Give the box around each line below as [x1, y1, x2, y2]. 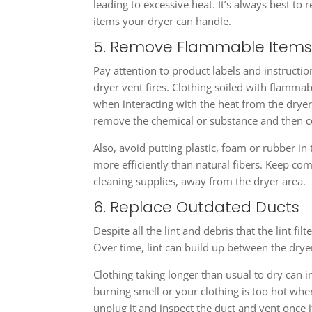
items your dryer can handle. [93, 14, 232, 29]
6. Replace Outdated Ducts [93, 196, 300, 219]
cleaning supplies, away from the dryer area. [93, 174, 306, 189]
